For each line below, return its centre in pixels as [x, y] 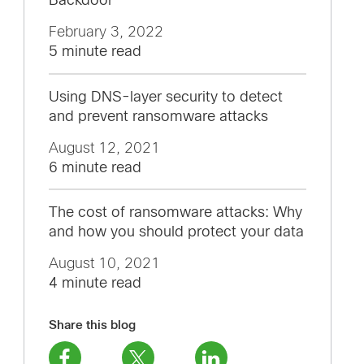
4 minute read [95, 283]
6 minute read [95, 167]
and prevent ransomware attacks [158, 116]
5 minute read [95, 51]
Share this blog [92, 325]
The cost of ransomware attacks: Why [175, 212]
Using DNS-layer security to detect [165, 96]
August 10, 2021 [104, 263]
